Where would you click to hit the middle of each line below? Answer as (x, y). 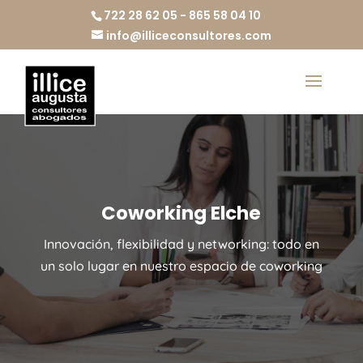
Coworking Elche (181, 213)
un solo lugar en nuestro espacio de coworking (181, 266)
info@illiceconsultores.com (188, 35)
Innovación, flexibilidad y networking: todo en (181, 244)
